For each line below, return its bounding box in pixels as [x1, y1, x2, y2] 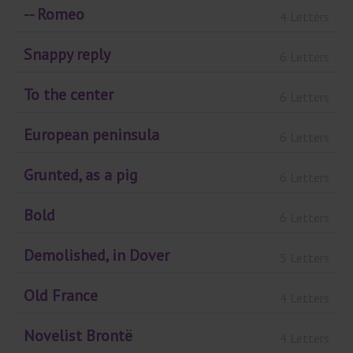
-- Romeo [24, 4, 84, 25]
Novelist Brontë [24, 325, 132, 347]
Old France [24, 285, 98, 307]
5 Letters [280, 249, 329, 266]
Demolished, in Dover [24, 245, 169, 266]
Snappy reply [24, 44, 110, 65]
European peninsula [24, 124, 159, 146]
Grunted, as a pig [24, 165, 138, 186]
